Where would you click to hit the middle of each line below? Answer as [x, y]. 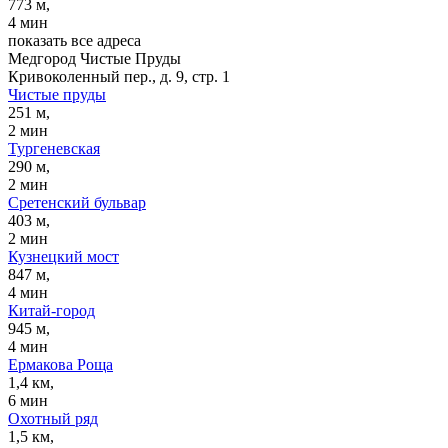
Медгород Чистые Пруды [94, 58]
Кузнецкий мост [63, 256]
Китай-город [51, 310]
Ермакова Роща [60, 364]
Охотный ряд [53, 418]
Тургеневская [54, 148]
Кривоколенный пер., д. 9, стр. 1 [119, 76]
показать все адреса [74, 40]
